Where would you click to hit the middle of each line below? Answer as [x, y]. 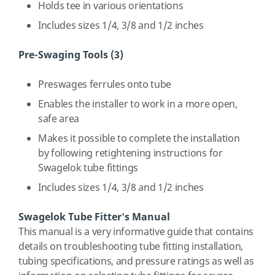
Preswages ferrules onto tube [105, 85]
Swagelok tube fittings [88, 168]
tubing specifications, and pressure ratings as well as [136, 261]
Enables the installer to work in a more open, [138, 104]
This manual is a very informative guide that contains [136, 232]
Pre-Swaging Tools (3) [71, 55]
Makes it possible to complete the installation [139, 139]
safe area [59, 119]
